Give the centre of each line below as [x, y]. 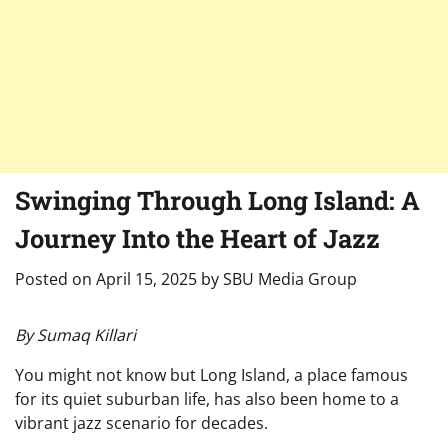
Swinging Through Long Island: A [217, 200]
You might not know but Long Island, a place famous [211, 375]
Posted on [55, 279]
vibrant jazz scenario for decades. [141, 423]
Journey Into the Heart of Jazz [197, 238]
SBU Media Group [290, 279]
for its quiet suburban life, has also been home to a [207, 399]
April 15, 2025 [146, 279]
